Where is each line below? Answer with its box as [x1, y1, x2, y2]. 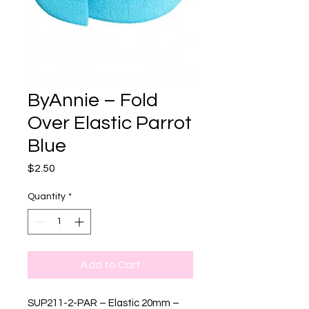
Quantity [28, 192, 66, 202]
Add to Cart [80, 259, 141, 271]
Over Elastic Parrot [28, 113, 192, 134]
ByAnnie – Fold [28, 90, 158, 111]
